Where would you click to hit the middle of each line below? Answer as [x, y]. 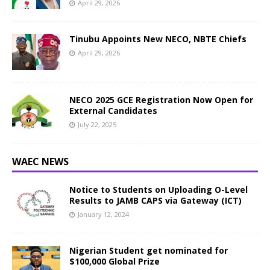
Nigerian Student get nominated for [149, 250]
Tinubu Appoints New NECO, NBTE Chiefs [158, 39]
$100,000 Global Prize [115, 261]
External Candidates [113, 111]
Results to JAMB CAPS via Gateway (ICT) [155, 200]
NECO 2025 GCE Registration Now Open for [161, 100]
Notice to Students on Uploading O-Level [159, 190]
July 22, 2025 [97, 124]
